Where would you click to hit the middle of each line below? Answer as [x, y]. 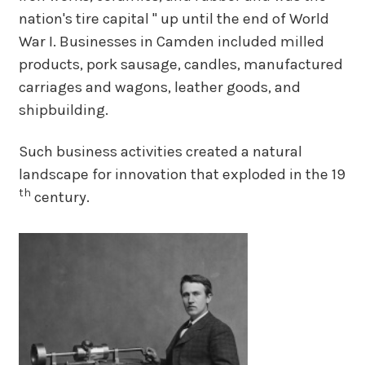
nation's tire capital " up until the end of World [174, 19]
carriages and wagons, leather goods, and [159, 88]
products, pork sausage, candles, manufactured [180, 65]
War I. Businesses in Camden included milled [171, 42]
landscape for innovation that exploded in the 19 [182, 174]
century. [60, 197]
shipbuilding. [63, 110]
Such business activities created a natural [160, 151]
